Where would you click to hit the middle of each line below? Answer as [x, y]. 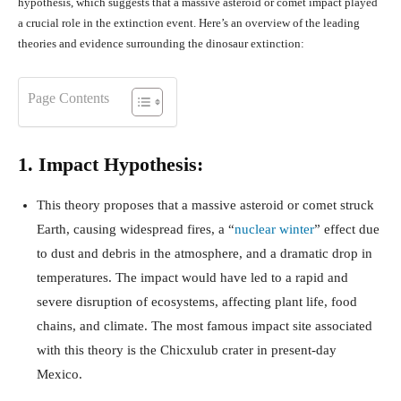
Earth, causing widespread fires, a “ [136, 230]
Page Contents [68, 98]
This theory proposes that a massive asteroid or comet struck [205, 205]
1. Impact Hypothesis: [111, 165]
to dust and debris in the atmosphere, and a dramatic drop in [205, 254]
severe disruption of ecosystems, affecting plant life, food [197, 302]
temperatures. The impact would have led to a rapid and [192, 278]
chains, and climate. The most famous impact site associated [205, 326]
